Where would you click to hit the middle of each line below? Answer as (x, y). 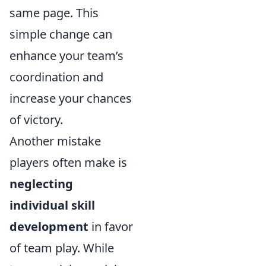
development (49, 227)
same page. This (54, 13)
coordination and (56, 77)
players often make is (68, 162)
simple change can (61, 34)
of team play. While (62, 248)
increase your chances (71, 98)
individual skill (52, 205)
